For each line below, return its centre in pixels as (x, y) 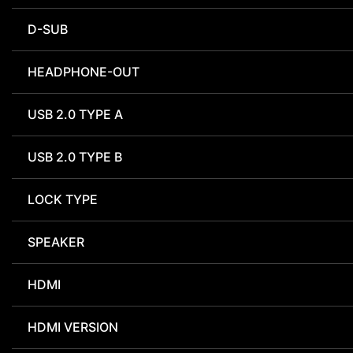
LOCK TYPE (63, 200)
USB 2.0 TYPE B (75, 157)
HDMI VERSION (73, 327)
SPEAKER (56, 242)
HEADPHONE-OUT (84, 72)
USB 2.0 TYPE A (75, 115)
